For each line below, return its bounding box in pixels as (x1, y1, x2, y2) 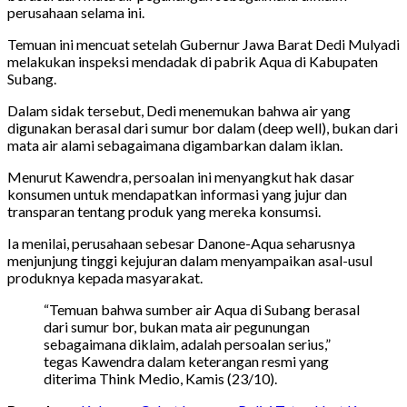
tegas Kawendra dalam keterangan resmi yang (44, 352, 329, 370)
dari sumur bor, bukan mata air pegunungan (44, 317, 310, 335)
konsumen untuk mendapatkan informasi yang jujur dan (7, 184, 347, 203)
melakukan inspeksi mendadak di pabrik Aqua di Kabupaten (7, 52, 378, 70)
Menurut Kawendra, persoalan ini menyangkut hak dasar (7, 167, 354, 185)
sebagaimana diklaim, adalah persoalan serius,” (44, 334, 331, 352)
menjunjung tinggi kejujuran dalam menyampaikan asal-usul (7, 251, 372, 269)
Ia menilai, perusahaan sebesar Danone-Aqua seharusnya (7, 233, 355, 252)
